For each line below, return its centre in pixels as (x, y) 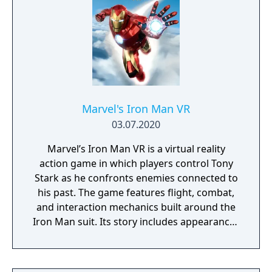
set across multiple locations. (136, 251)
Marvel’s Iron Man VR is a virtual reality (136, 149)
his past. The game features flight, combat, (136, 192)
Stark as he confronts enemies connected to (136, 178)
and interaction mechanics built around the (136, 207)
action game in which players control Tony (136, 163)
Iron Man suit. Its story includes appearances (136, 222)
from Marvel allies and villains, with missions (136, 236)
